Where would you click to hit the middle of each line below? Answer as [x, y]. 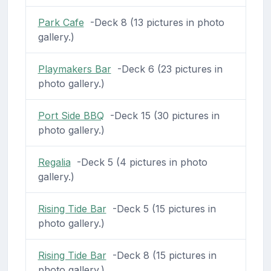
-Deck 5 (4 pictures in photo [139, 162]
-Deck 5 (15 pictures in [161, 208]
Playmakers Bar [74, 69]
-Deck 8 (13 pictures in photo [154, 22]
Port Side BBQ [71, 115]
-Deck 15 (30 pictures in [162, 115]
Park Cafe [61, 22]
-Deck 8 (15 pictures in [161, 255]
